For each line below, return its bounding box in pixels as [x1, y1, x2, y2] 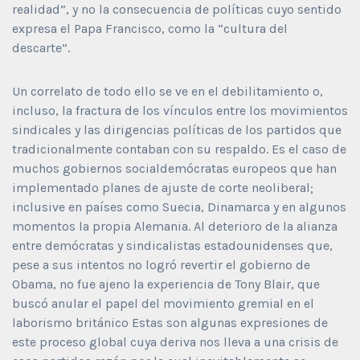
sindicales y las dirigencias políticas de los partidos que [12, 121, 342, 137]
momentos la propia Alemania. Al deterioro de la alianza [12, 218, 337, 234]
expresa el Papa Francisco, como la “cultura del [12, 20, 288, 36]
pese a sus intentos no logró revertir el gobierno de [12, 256, 310, 272]
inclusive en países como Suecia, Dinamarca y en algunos [12, 198, 346, 215]
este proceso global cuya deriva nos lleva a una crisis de [12, 333, 338, 350]
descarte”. [12, 39, 70, 55]
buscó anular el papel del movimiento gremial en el [12, 295, 314, 311]
